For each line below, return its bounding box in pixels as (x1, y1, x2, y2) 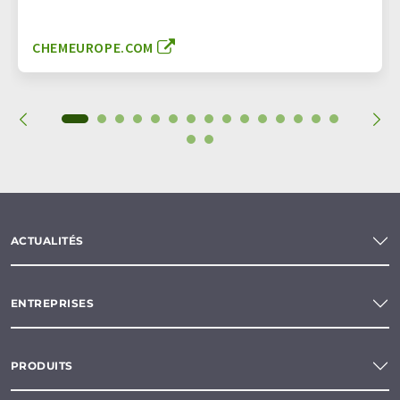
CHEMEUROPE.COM (32, 37, 154, 56)
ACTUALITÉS (11, 234, 84, 248)
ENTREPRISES (11, 296, 95, 311)
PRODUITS (11, 359, 73, 373)
